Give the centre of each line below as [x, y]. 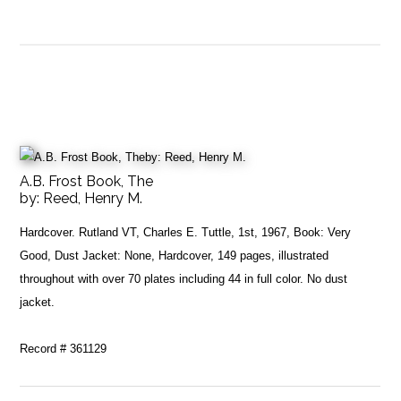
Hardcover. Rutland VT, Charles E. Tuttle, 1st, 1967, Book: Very [186, 232]
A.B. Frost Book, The [87, 181]
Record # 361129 [64, 348]
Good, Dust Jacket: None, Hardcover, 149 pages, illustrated [175, 255]
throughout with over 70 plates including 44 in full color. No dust [184, 278]
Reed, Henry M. [93, 198]
